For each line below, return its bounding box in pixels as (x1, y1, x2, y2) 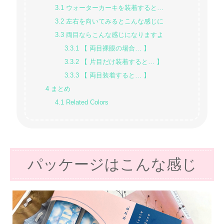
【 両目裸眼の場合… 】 (78, 44, 150, 52)
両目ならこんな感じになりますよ (63, 31, 163, 38)
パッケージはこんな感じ (27, 155, 197, 172)
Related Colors (63, 98, 108, 106)
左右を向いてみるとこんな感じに (63, 17, 163, 25)
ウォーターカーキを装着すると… (63, 4, 163, 11)
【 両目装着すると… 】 (78, 71, 150, 79)
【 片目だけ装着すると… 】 (78, 58, 163, 65)
